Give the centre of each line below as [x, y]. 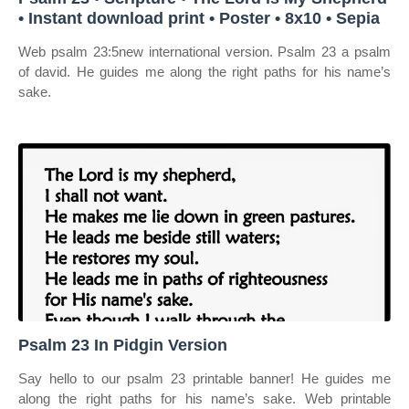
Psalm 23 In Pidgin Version [123, 345]
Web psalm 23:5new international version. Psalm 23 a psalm [204, 52]
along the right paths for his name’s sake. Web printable [204, 399]
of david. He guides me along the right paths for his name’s [204, 72]
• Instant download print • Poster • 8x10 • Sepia [199, 18]
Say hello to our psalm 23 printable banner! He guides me [204, 378]
